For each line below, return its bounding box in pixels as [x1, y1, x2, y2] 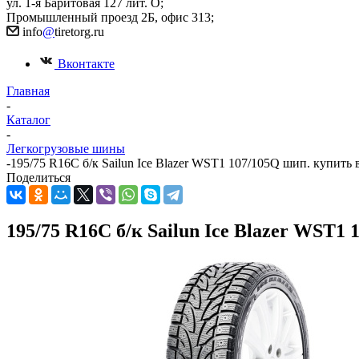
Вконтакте [58, 57, 115, 71]
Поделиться [6, 171, 71, 184]
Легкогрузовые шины [6, 142, 125, 155]
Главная [6, 84, 50, 98]
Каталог [6, 113, 50, 127]
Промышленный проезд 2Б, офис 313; [6, 10, 217, 24]
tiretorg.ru [54, 25, 104, 38]
